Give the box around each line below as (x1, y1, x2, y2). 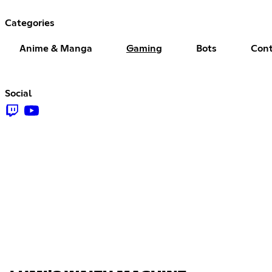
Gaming (126, 43, 162, 53)
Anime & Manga (19, 43, 92, 53)
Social (5, 88, 32, 98)
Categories (5, 18, 55, 28)
